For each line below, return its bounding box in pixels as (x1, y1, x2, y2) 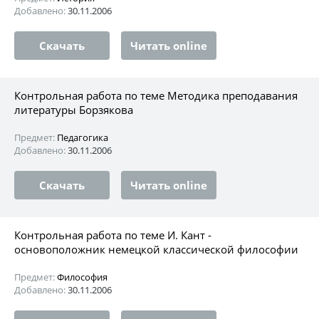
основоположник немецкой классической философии (14, 241, 298, 256)
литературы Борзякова (14, 102, 133, 117)
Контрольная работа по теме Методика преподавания (14, 88, 298, 103)
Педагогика (57, 130, 108, 144)
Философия (57, 270, 108, 283)
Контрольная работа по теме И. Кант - (14, 227, 211, 242)
